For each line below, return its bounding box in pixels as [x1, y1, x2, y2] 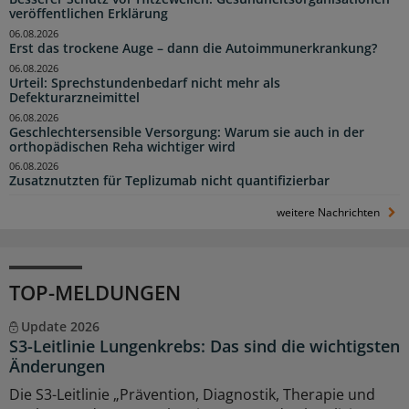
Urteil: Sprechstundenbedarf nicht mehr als [9, 74, 280, 91]
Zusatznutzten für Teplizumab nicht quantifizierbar [9, 173, 330, 190]
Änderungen [9, 355, 105, 378]
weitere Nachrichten [277, 204, 383, 221]
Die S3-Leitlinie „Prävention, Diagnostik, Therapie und [9, 384, 375, 405]
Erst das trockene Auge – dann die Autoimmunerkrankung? [9, 40, 377, 58]
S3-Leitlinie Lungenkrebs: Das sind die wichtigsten [9, 335, 400, 358]
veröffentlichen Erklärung [9, 5, 168, 23]
